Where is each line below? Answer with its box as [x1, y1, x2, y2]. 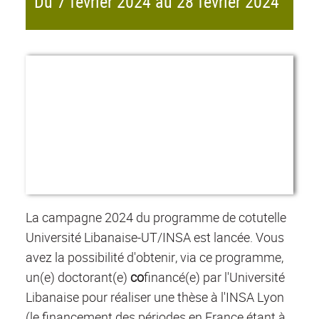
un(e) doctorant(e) [26, 268, 127, 286]
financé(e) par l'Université [144, 268, 285, 286]
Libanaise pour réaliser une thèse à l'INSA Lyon [26, 288, 284, 306]
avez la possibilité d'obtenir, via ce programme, [26, 249, 283, 266]
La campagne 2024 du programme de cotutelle [26, 209, 286, 226]
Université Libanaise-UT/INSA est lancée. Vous [26, 229, 284, 246]
